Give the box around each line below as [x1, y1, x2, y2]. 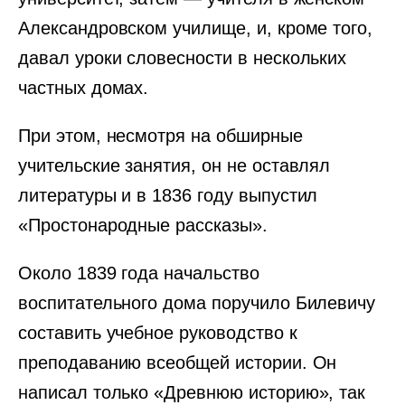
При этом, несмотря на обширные [18, 126, 303, 146]
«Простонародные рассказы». [18, 215, 268, 235]
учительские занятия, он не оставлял [18, 155, 331, 175]
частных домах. [18, 78, 149, 98]
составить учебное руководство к [18, 323, 297, 343]
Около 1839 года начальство [18, 263, 259, 283]
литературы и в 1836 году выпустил [18, 185, 318, 205]
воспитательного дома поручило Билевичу [18, 293, 376, 313]
